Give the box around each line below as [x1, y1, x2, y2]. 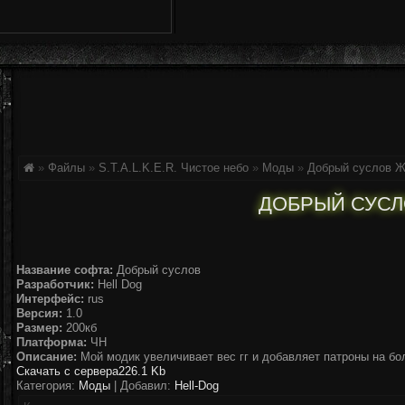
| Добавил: [110, 379, 174, 392]
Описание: [16, 350, 77, 363]
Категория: [16, 379, 79, 392]
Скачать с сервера [16, 364, 118, 378]
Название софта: [16, 263, 113, 277]
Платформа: [16, 335, 87, 349]
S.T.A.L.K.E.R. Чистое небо [99, 161, 249, 174]
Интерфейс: [16, 292, 84, 306]
